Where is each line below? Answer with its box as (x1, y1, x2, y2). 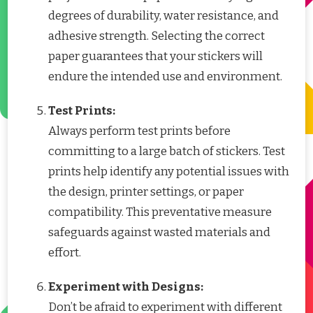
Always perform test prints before (48, 124, 231, 139)
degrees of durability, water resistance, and (48, 8, 279, 24)
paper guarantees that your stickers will (48, 49, 263, 64)
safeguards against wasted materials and (48, 225, 270, 240)
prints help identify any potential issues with (48, 164, 289, 180)
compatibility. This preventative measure (48, 205, 272, 220)
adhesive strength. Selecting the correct (48, 29, 265, 44)
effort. (48, 245, 81, 261)
